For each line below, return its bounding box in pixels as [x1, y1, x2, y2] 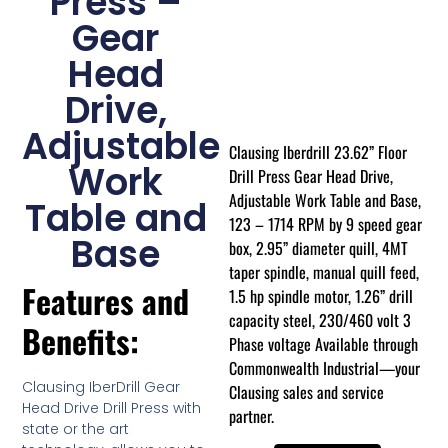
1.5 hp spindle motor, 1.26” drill [229, 283, 414, 308]
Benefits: [22, 317, 140, 365]
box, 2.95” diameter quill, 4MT [229, 235, 409, 260]
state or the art [22, 419, 130, 440]
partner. [229, 403, 275, 428]
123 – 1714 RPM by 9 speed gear [229, 211, 423, 236]
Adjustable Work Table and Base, [229, 187, 422, 212]
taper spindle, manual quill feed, [229, 259, 420, 284]
